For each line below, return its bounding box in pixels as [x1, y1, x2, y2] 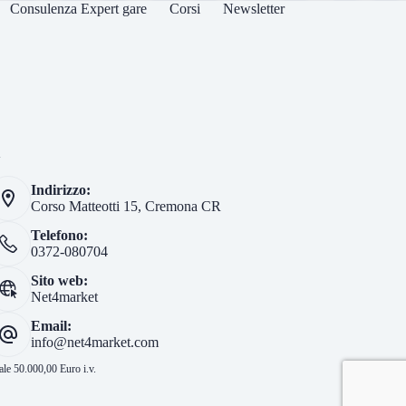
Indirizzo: [30, 182, 91, 198]
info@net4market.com [30, 334, 159, 351]
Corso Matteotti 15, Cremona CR [30, 198, 221, 215]
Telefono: [30, 227, 88, 244]
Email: [30, 318, 72, 334]
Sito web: [30, 273, 88, 289]
